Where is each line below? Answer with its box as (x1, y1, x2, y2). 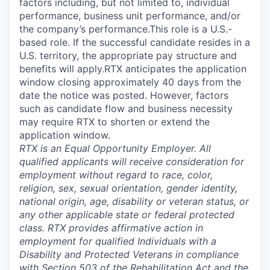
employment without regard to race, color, (19, 169, 213, 181)
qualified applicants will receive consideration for (19, 155, 244, 168)
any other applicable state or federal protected (19, 209, 234, 221)
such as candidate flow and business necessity (19, 102, 233, 115)
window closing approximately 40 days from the (19, 76, 241, 88)
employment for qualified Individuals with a (19, 235, 216, 247)
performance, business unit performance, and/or (19, 10, 240, 22)
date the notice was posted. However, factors (19, 89, 228, 101)
